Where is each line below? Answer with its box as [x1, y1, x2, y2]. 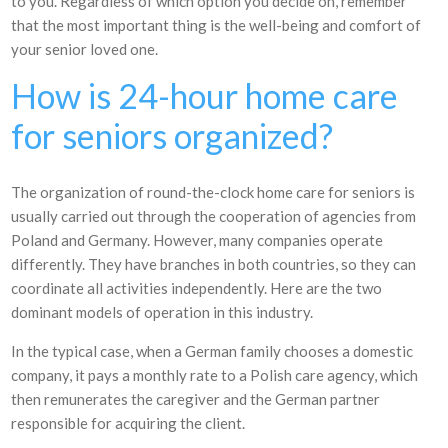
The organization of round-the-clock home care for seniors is [11, 183, 416, 201]
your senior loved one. [11, 40, 159, 58]
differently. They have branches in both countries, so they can [11, 255, 417, 273]
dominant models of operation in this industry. [11, 303, 314, 321]
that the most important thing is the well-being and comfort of [11, 16, 422, 34]
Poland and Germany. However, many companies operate [11, 231, 384, 249]
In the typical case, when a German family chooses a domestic [11, 342, 414, 360]
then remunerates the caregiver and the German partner [11, 390, 381, 408]
